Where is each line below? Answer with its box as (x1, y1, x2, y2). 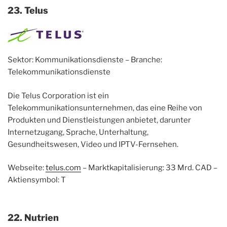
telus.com (46, 163, 81, 173)
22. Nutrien (8, 212, 59, 223)
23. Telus (8, 5, 48, 16)
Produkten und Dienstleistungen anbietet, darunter (8, 115, 191, 125)
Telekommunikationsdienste (8, 67, 110, 77)
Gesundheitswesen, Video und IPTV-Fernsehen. (8, 139, 178, 149)
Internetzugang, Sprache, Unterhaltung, (8, 127, 148, 137)
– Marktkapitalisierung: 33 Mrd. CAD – (81, 163, 217, 173)
